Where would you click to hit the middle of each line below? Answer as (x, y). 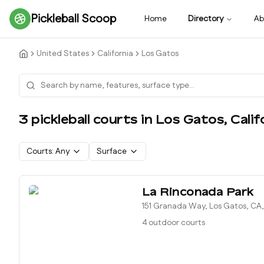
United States (63, 54)
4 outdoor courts (174, 223)
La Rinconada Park (198, 192)
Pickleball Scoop (73, 19)
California (115, 54)
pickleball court (79, 119)
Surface (112, 151)
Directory (206, 19)
